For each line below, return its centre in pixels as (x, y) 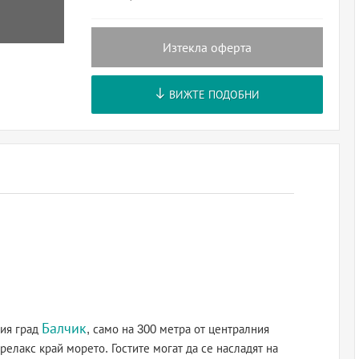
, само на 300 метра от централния (178, 329)
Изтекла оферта (208, 48)
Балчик (64, 329)
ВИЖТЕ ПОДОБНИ (213, 95)
